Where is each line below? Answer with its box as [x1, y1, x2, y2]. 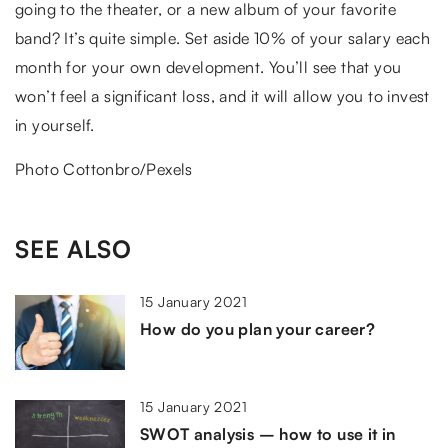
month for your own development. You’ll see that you [15, 56, 402, 77]
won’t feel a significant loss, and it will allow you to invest [15, 85, 430, 106]
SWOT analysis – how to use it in [140, 423, 396, 444]
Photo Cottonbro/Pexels [15, 158, 193, 179]
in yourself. [15, 114, 95, 135]
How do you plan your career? [140, 318, 376, 339]
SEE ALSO [15, 233, 132, 264]
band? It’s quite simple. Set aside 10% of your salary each [15, 27, 431, 48]
